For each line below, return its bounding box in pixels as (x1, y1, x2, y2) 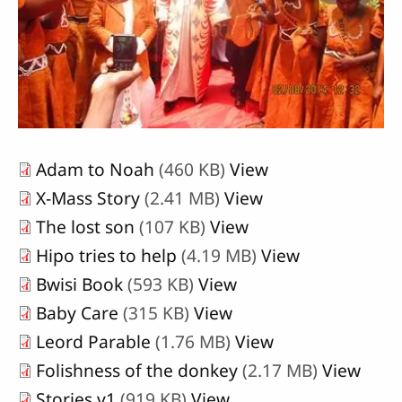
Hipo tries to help (36, 242, 177, 267)
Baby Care (36, 300, 118, 325)
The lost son (36, 214, 135, 239)
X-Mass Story (36, 185, 140, 210)
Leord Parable (36, 328, 151, 354)
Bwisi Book (36, 271, 123, 296)
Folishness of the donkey (36, 357, 238, 382)
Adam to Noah (36, 156, 154, 181)
